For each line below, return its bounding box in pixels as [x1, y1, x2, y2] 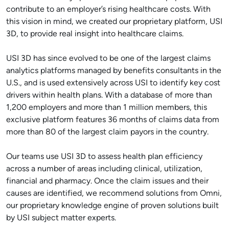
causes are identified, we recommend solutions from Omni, [6, 190, 222, 198]
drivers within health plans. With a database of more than [6, 91, 212, 100]
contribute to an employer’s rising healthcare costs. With [6, 6, 211, 14]
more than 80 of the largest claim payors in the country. [6, 128, 209, 136]
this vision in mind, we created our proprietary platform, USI [6, 18, 222, 26]
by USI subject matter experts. [6, 214, 116, 222]
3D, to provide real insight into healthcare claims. [6, 30, 184, 38]
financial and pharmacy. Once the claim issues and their [6, 177, 209, 186]
